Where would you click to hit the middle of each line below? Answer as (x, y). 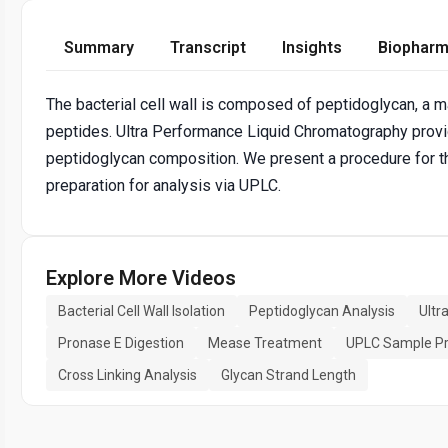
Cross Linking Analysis (127, 374)
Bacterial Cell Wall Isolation (141, 310)
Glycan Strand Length (288, 374)
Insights (312, 47)
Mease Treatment (265, 342)
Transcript (208, 47)
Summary (99, 47)
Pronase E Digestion (121, 342)
